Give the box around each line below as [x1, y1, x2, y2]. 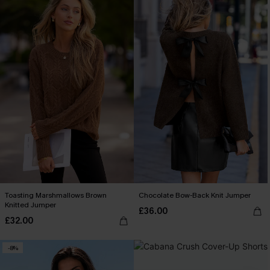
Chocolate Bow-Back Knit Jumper [139, 190, 251, 201]
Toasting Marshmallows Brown [5, 190, 107, 201]
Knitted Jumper [5, 200, 56, 210]
